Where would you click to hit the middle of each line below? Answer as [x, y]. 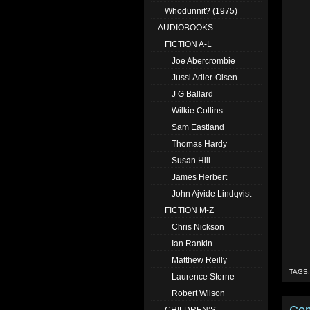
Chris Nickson [198, 227]
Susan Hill [191, 161]
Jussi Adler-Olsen [204, 77]
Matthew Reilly [199, 260]
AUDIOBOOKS [185, 28]
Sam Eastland [198, 127]
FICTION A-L [188, 44]
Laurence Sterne [203, 277]
